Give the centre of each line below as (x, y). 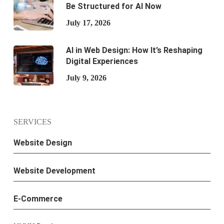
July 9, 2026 (86, 78)
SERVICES (32, 122)
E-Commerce (38, 199)
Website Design (42, 143)
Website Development (54, 171)
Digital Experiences (102, 61)
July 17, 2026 (88, 23)
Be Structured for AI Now (113, 6)
